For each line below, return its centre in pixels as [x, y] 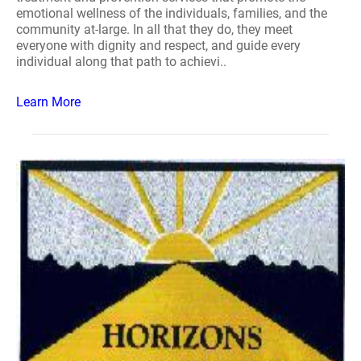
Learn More [48, 102]
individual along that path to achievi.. [121, 62]
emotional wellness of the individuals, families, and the [172, 13]
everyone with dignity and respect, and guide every [158, 46]
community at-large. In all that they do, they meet [154, 29]
